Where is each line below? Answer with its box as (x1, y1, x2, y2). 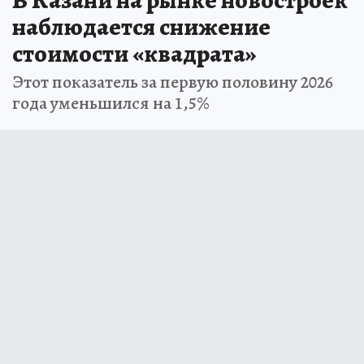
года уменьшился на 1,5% (12, 90, 210, 115)
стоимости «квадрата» (12, 37, 257, 70)
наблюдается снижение (12, 10, 271, 43)
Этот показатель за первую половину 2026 (12, 69, 333, 94)
